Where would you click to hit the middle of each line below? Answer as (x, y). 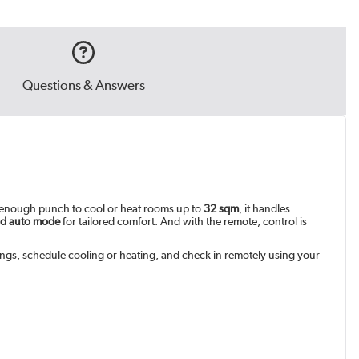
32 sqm (222, 209)
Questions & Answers (83, 85)
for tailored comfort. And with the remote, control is (184, 222)
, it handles (265, 209)
